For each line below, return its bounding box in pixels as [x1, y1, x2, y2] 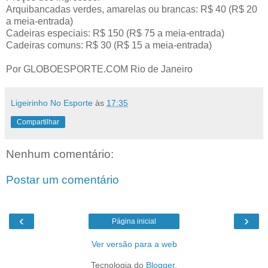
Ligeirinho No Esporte [11, 98, 93, 108]
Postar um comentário [6, 173, 119, 187]
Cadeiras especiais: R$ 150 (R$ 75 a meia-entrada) [6, 28, 224, 38]
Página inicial [112, 217, 156, 226]
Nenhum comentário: [6, 147, 114, 160]
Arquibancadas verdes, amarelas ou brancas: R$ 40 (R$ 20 [6, 4, 257, 14]
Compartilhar [17, 117, 59, 126]
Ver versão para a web [91, 239, 177, 249]
